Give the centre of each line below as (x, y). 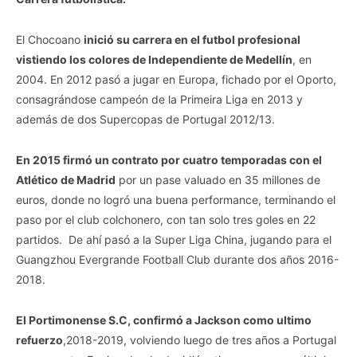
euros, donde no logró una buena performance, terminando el (176, 200)
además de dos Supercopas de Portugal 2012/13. (145, 120)
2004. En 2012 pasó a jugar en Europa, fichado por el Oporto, (176, 80)
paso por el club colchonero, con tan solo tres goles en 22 (166, 220)
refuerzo (39, 340)
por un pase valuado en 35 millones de (218, 180)
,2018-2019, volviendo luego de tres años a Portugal (200, 340)
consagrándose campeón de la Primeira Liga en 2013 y (159, 100)
